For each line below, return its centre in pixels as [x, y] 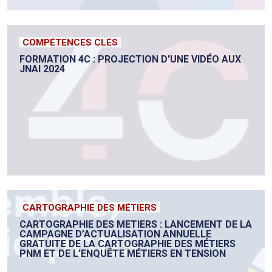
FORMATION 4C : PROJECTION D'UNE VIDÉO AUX [130, 59]
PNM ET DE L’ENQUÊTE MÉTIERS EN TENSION [123, 254]
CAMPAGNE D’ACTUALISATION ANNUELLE [115, 234]
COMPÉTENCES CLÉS [70, 43]
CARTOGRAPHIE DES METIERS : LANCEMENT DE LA [136, 225]
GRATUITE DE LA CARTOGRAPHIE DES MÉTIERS [127, 244]
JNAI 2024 [42, 69]
